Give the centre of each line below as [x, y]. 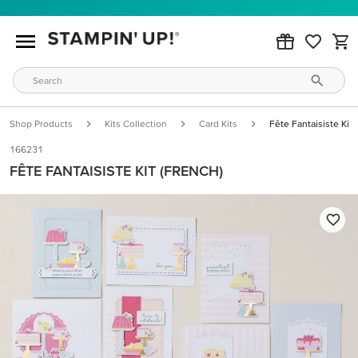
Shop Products [41, 123]
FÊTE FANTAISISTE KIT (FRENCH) [116, 171]
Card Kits [218, 123]
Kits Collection [136, 123]
